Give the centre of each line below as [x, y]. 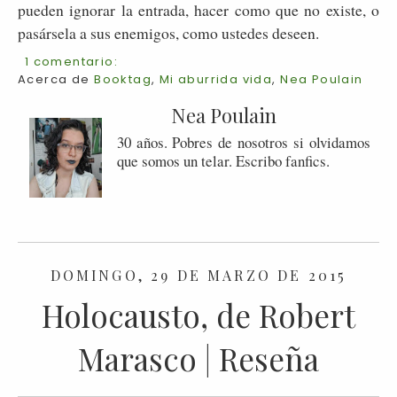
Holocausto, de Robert [198, 315]
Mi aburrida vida [216, 80]
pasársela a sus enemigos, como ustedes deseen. [171, 32]
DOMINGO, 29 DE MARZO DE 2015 [198, 276]
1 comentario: [71, 62]
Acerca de [56, 80]
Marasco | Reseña [198, 359]
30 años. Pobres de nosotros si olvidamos [243, 143]
